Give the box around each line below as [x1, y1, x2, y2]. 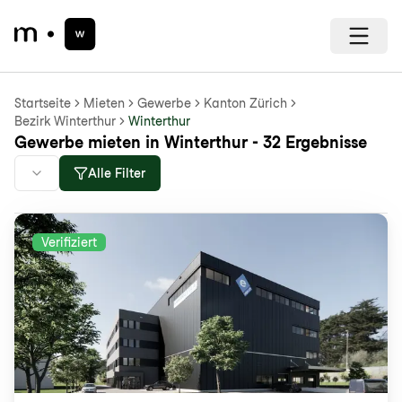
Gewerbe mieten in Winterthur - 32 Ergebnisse [14, 133, 367, 152]
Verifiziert [41, 235, 97, 249]
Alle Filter [88, 166, 146, 180]
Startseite [14, 96, 71, 110]
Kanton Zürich [204, 96, 287, 110]
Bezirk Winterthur [14, 114, 116, 128]
